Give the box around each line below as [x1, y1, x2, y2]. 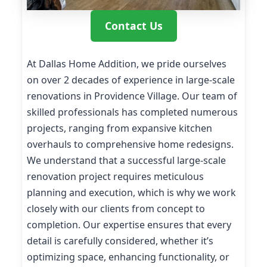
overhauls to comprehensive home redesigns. [27, 137, 234, 151]
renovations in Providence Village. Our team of [27, 89, 237, 103]
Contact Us [104, 18, 163, 33]
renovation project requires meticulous [27, 169, 204, 183]
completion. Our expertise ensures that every [27, 218, 231, 231]
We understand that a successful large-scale [27, 153, 226, 167]
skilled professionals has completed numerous [27, 105, 238, 119]
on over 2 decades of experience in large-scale [27, 73, 235, 86]
